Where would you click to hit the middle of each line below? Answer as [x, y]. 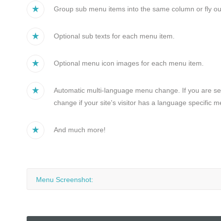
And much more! [79, 130]
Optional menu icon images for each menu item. [129, 63]
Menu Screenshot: [64, 180]
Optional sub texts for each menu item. [114, 36]
